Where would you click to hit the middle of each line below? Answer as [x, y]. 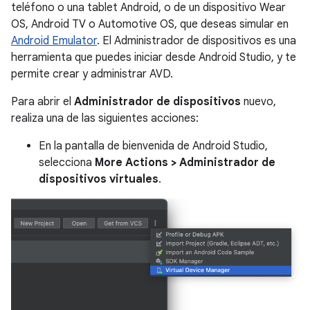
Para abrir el [43, 102]
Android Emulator [54, 41]
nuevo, [258, 102]
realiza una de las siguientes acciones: [105, 118]
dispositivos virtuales [99, 179]
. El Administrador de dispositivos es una [197, 41]
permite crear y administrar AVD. [92, 74]
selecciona [67, 163]
